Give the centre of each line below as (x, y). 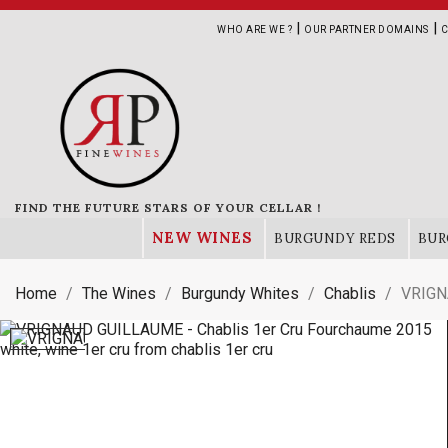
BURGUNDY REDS (335, 238)
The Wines (119, 293)
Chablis (350, 293)
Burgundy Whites (240, 293)
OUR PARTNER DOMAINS (366, 29)
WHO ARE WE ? (254, 29)
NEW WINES (201, 237)
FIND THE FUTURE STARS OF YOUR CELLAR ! (168, 207)
